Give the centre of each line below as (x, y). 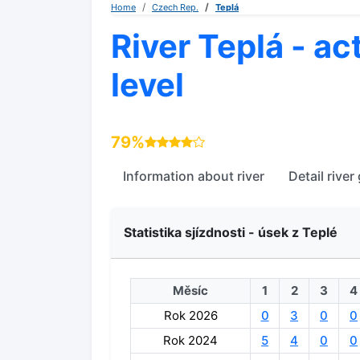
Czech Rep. (175, 7)
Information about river (194, 176)
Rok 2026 (190, 315)
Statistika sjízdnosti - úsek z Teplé (231, 232)
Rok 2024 (190, 340)
